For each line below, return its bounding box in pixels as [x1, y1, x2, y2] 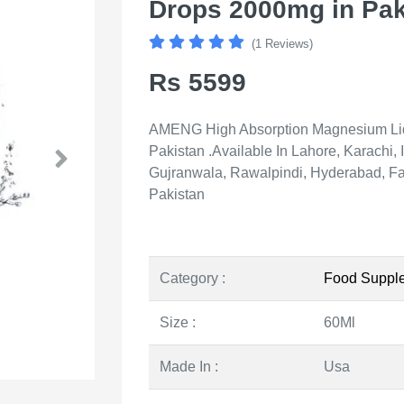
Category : [160, 270, 225, 286]
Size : [160, 314, 196, 330]
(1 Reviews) [252, 36, 313, 50]
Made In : [160, 358, 218, 374]
